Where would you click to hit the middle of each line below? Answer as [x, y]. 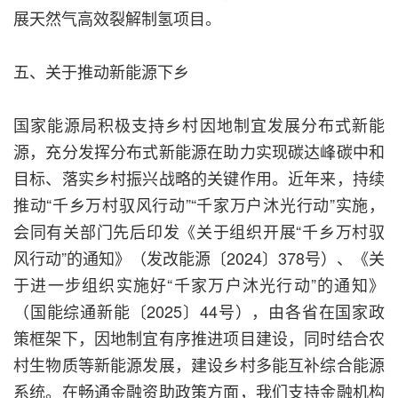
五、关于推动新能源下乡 [101, 72]
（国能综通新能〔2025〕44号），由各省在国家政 [199, 311]
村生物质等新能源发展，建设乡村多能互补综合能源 [199, 365]
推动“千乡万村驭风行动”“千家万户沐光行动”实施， [199, 205]
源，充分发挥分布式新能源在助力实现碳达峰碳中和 [199, 151]
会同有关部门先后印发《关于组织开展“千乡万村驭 [199, 231]
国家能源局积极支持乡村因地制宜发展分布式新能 [199, 125]
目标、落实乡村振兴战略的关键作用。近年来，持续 [199, 178]
